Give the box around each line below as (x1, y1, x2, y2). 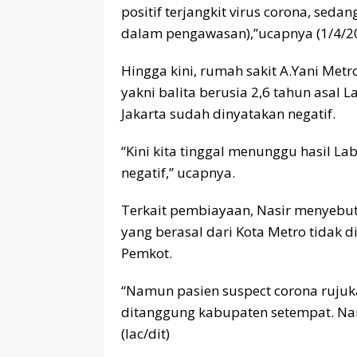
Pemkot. (121, 243, 172, 262)
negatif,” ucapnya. (121, 163, 235, 182)
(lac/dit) (121, 324, 170, 343)
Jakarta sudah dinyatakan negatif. (121, 104, 335, 123)
